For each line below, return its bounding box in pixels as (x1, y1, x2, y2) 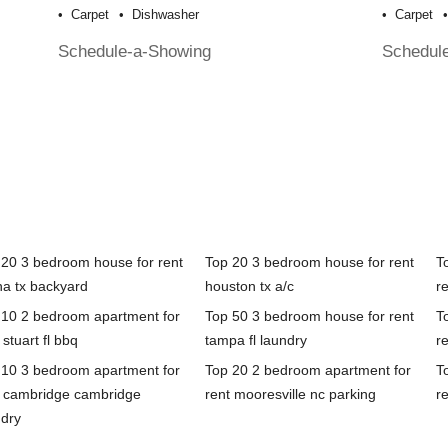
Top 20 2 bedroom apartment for (204, 362, 411, 379)
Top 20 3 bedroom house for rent (204, 254, 414, 271)
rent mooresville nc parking (204, 386, 376, 403)
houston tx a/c (204, 278, 294, 295)
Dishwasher (132, 7, 200, 23)
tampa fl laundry (204, 332, 307, 349)
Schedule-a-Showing (58, 41, 212, 62)
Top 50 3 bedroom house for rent (204, 308, 414, 325)
